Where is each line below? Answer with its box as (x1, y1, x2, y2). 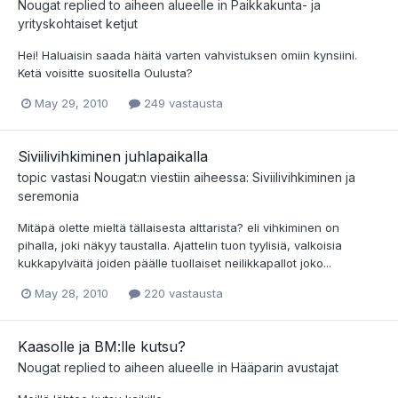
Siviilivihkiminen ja (252, 169, 355, 185)
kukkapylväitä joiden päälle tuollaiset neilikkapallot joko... (18, 255, 331, 270)
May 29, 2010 (35, 95, 108, 110)
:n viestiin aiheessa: (137, 169, 252, 185)
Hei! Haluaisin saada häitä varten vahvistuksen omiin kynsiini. (18, 47, 357, 62)
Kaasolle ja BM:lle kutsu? (18, 338, 186, 356)
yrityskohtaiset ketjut (18, 15, 138, 31)
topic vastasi (18, 169, 94, 185)
